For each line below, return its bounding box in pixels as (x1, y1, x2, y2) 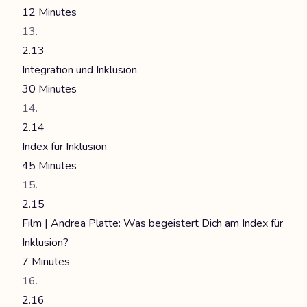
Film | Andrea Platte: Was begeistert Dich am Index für (22, 216, 283, 231)
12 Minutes (22, 5, 77, 20)
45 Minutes (22, 158, 77, 173)
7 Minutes (22, 254, 70, 269)
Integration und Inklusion (22, 62, 137, 77)
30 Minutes (22, 82, 77, 97)
